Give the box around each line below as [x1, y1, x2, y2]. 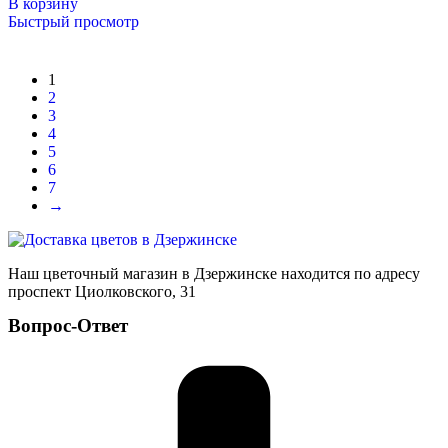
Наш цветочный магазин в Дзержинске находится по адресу [8, 264, 420, 282]
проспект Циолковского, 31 [8, 282, 200, 300]
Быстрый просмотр [8, 12, 139, 30]
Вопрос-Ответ [8, 314, 128, 336]
